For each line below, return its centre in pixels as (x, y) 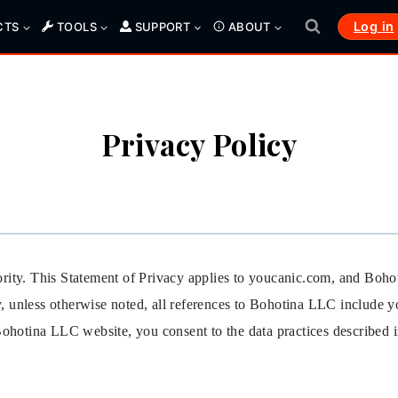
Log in (374, 26)
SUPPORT (163, 26)
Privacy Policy (199, 143)
